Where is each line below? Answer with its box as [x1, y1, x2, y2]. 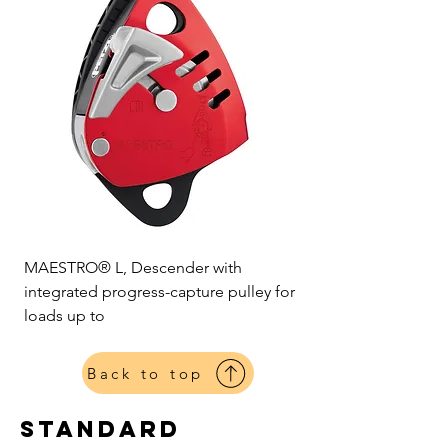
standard [20, 415, 181, 443]
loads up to [24, 306, 105, 325]
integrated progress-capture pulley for [24, 282, 295, 301]
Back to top [86, 363, 205, 383]
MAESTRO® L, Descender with [24, 258, 242, 277]
